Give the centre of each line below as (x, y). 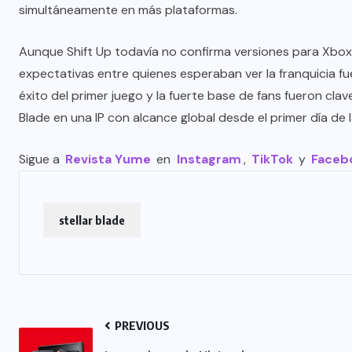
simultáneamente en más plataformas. (128, 10)
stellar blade (92, 220)
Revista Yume (108, 159)
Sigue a (41, 159)
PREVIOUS (141, 326)
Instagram (209, 159)
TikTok (272, 159)
